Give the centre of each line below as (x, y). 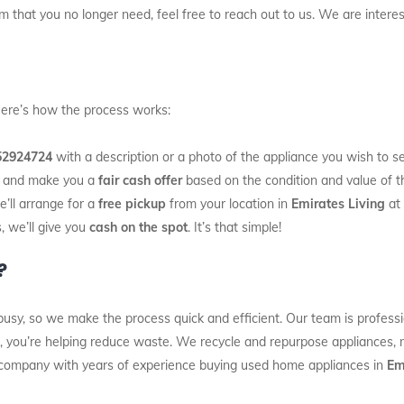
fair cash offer (140, 180)
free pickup (132, 204)
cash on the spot (138, 227)
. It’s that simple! (234, 227)
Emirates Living (338, 204)
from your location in (229, 204)
